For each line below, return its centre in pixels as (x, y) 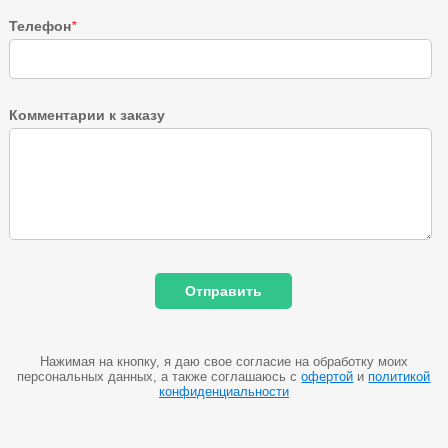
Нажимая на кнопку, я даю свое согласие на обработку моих (223, 361)
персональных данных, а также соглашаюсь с (159, 376)
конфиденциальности (223, 391)
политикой (399, 376)
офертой (327, 376)
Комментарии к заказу (86, 114)
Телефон (39, 25)
